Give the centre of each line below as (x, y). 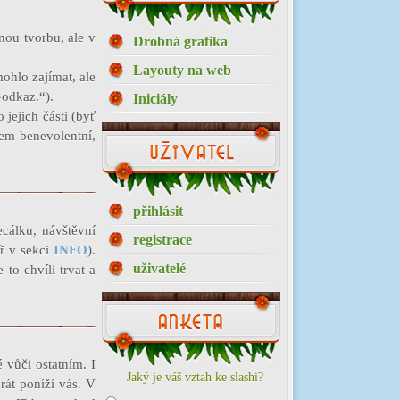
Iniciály (155, 99)
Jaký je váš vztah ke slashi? (195, 377)
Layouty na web (182, 70)
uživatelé (159, 268)
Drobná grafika (180, 42)
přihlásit (158, 211)
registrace (162, 240)
